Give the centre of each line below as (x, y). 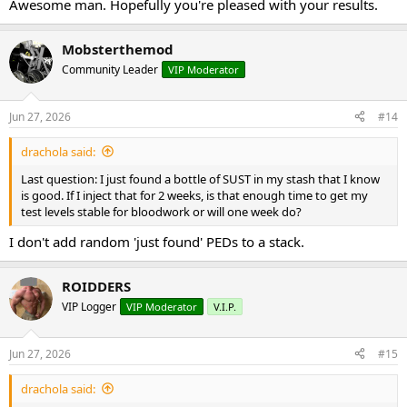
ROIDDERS (96, 287)
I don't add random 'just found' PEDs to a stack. (157, 242)
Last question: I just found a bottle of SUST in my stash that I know (200, 179)
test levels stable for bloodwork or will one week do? (161, 211)
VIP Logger (89, 307)
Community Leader (110, 70)
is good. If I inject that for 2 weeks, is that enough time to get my (194, 195)
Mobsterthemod (118, 50)
